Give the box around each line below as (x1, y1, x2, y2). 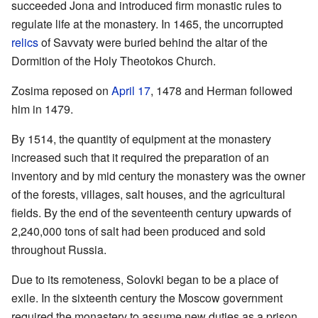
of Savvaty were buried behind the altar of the (38, 34, 268, 51)
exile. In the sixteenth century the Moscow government (11, 290, 283, 307)
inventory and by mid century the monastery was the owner (11, 168, 305, 185)
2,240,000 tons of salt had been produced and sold (11, 223, 265, 240)
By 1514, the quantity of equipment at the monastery (11, 131, 271, 148)
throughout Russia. (11, 241, 106, 258)
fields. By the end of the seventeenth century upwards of (11, 204, 291, 221)
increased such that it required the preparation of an (11, 149, 269, 166)
